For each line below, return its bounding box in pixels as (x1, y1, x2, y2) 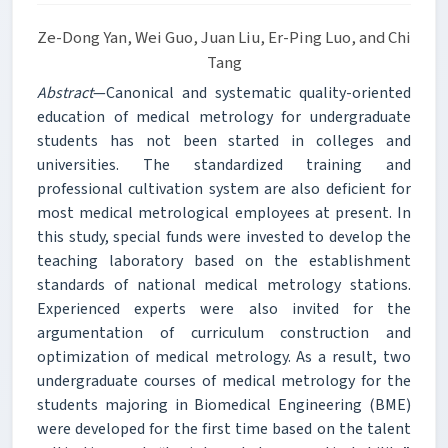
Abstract (37, 81, 93, 104)
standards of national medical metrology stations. (37, 273, 411, 296)
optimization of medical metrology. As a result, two (37, 345, 411, 368)
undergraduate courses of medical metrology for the (37, 369, 411, 392)
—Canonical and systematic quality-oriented (93, 81, 411, 104)
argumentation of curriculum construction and (37, 321, 411, 344)
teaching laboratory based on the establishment (37, 249, 411, 272)
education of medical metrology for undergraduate (37, 105, 411, 128)
